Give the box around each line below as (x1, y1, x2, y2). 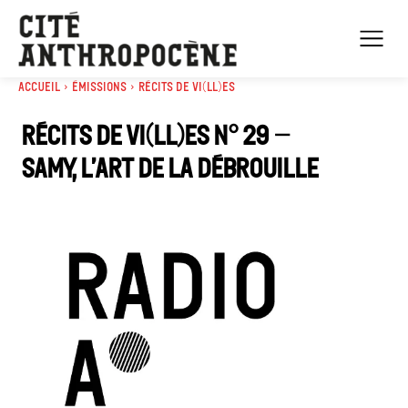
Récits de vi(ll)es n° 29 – (21, 118, 290, 152)
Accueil (18, 78, 60, 95)
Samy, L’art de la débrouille (21, 151, 318, 185)
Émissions (72, 78, 127, 95)
